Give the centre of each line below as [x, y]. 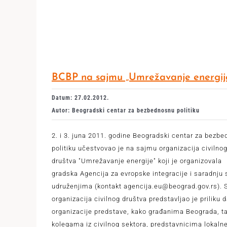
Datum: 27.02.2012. [80, 98]
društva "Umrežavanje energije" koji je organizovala [137, 161]
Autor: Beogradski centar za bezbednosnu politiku [125, 110]
